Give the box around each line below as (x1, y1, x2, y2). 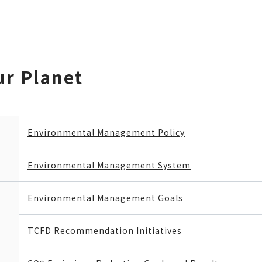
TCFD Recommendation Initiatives (27, 225, 182, 236)
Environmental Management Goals (27, 192, 183, 204)
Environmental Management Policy (27, 126, 185, 138)
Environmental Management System (27, 159, 191, 171)
